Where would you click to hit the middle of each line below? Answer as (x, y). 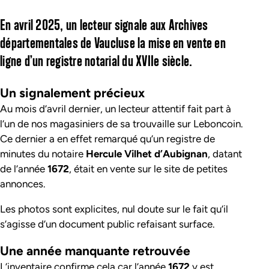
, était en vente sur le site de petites (148, 169)
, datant (225, 154)
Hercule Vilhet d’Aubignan (147, 154)
